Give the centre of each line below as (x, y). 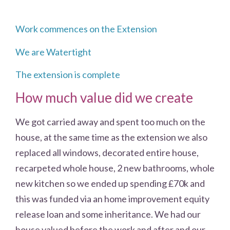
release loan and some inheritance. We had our (108, 214)
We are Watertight (53, 52)
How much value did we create (104, 97)
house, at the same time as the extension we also (111, 137)
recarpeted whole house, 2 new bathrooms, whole (115, 168)
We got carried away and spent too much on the (110, 121)
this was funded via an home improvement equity (112, 198)
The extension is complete (68, 75)
